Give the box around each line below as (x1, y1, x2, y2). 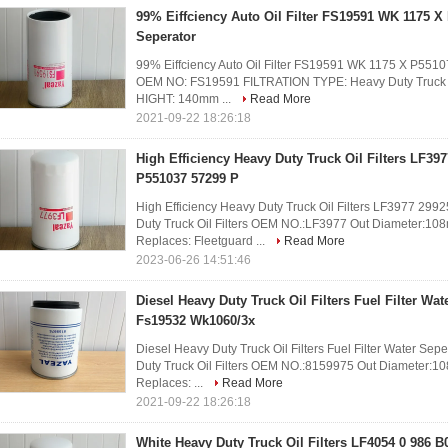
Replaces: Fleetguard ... (136, 234, 268, 248)
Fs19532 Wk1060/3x (136, 313, 255, 328)
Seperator (136, 29, 196, 44)
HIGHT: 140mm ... (136, 92, 234, 106)
